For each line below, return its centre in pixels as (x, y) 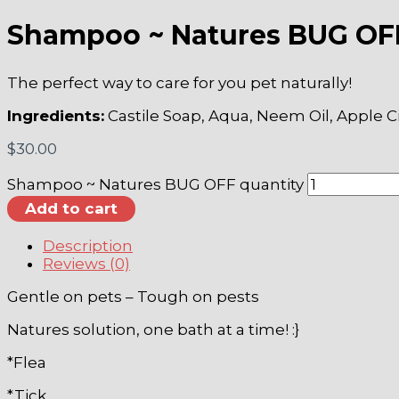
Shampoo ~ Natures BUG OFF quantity (155, 184)
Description (88, 245)
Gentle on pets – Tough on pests (133, 296)
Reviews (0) (86, 263)
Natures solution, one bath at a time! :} (153, 329)
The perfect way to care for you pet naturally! (179, 82)
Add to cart (71, 208)
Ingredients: (56, 115)
